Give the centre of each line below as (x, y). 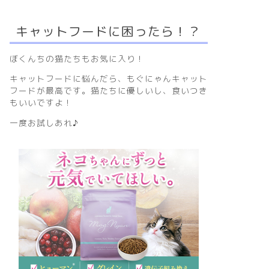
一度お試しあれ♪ (44, 122)
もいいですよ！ (41, 103)
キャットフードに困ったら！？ (108, 31)
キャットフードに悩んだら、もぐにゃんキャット (108, 79)
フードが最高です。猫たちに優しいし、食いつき (108, 91)
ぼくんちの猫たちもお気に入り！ (77, 58)
